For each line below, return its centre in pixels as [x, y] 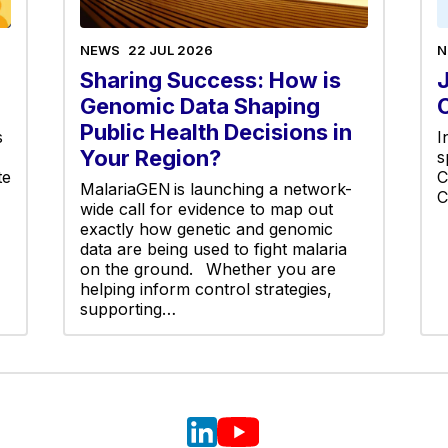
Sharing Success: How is [211, 79]
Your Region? [151, 157]
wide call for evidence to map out [207, 208]
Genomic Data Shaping [200, 105]
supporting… [128, 308]
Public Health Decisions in [216, 131]
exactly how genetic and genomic [207, 228]
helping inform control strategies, [206, 288]
